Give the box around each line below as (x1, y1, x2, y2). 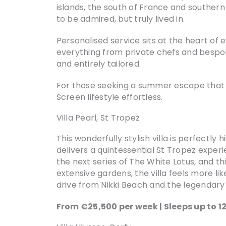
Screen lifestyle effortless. (56, 91, 163, 103)
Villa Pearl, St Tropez (56, 112, 140, 124)
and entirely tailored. (56, 58, 141, 70)
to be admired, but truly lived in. (56, 13, 185, 25)
